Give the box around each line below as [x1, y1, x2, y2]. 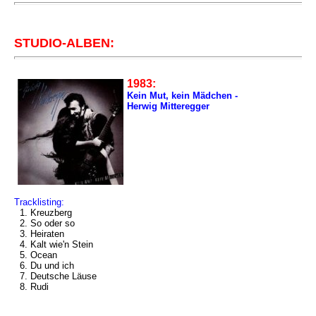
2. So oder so [14, 218, 75, 229]
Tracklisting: [14, 197, 64, 207]
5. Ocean [14, 250, 57, 260]
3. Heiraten [14, 229, 64, 239]
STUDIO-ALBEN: [14, 36, 114, 50]
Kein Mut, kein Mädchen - [127, 90, 238, 101]
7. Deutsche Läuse [14, 271, 97, 281]
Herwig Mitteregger [127, 101, 209, 111]
